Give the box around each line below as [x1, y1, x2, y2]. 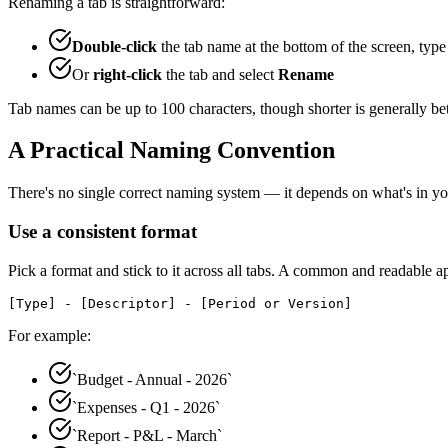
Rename [278, 65, 334, 83]
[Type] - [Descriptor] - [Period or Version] [8, 295, 352, 311]
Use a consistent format [8, 221, 197, 243]
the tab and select [162, 65, 278, 83]
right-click [93, 65, 162, 83]
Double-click [72, 37, 157, 55]
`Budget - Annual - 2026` [72, 370, 232, 388]
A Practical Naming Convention [8, 137, 335, 164]
